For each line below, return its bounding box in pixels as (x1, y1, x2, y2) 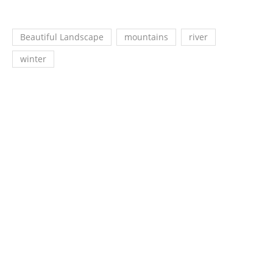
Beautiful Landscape (20, 31, 104, 43)
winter (20, 53, 46, 65)
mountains (124, 31, 168, 43)
